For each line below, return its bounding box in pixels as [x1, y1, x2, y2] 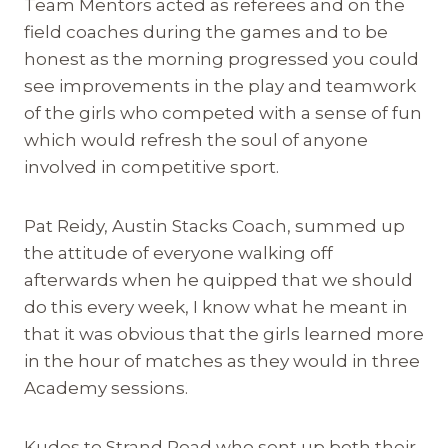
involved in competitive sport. [24, 156, 279, 177]
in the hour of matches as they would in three [24, 350, 420, 371]
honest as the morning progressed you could [24, 48, 419, 69]
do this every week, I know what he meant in [24, 296, 408, 317]
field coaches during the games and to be [24, 21, 388, 42]
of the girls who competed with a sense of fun [24, 102, 422, 123]
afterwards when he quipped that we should [24, 269, 413, 290]
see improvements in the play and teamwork [24, 75, 416, 96]
